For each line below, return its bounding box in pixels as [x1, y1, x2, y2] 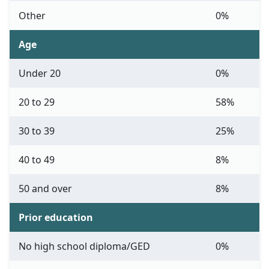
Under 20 [19, 67, 61, 80]
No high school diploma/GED [19, 240, 150, 253]
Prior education [19, 211, 93, 225]
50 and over [19, 182, 72, 196]
